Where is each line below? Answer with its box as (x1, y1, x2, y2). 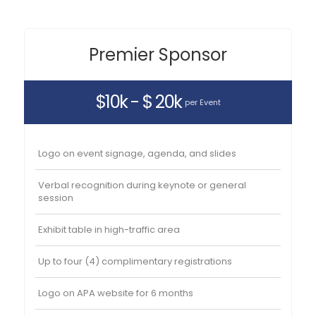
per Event (185, 96, 221, 108)
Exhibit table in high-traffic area (38, 222, 181, 236)
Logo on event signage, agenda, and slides (38, 146, 237, 160)
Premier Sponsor (89, 42, 227, 66)
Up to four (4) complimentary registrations (38, 254, 233, 268)
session (38, 190, 74, 205)
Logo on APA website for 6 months (38, 286, 194, 300)
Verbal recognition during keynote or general (38, 178, 247, 192)
